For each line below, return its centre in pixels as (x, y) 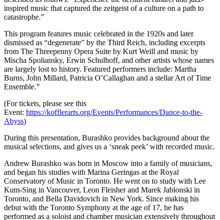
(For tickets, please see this (45, 103)
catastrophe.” (24, 17)
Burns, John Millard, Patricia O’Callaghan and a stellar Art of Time (108, 78)
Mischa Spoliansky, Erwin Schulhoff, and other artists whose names (109, 60)
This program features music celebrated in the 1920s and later (99, 33)
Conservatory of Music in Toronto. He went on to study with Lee (105, 181)
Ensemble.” (22, 86)
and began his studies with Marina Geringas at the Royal (91, 172)
